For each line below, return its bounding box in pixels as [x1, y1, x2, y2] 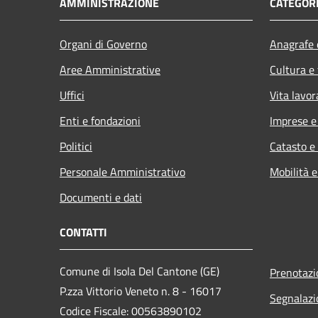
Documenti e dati [60, 188, 142, 206]
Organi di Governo [60, 35, 147, 53]
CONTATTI [60, 223, 107, 241]
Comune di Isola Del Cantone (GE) [60, 262, 219, 280]
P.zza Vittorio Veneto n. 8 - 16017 [60, 282, 221, 300]
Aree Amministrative [60, 60, 160, 78]
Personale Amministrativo [60, 163, 185, 180]
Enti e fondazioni [60, 111, 141, 129]
